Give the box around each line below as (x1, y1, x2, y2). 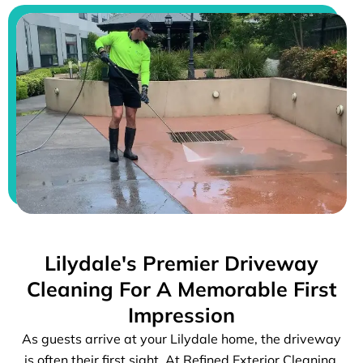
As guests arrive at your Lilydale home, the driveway (22, 330, 341, 347)
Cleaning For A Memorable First (27, 275, 336, 301)
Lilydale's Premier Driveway (45, 250, 318, 275)
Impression (128, 301, 235, 327)
